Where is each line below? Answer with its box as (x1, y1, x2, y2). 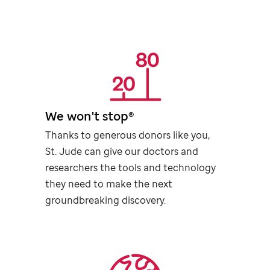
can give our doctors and (82, 145, 199, 159)
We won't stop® (45, 108, 134, 125)
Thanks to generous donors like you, (45, 128, 210, 142)
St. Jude (45, 145, 83, 159)
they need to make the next (45, 177, 173, 191)
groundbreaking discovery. (45, 193, 166, 207)
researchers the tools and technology (45, 161, 216, 175)
